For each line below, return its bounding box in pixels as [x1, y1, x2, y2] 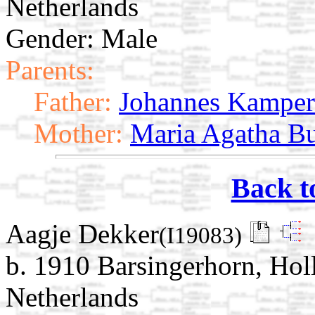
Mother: [34, 117, 123, 148]
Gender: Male [6, 22, 157, 53]
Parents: [6, 54, 94, 85]
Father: [34, 86, 112, 117]
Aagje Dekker [6, 218, 159, 249]
